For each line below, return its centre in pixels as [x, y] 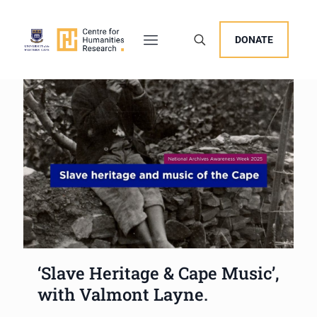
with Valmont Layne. [123, 294]
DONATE [254, 40]
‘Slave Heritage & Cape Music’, [158, 273]
